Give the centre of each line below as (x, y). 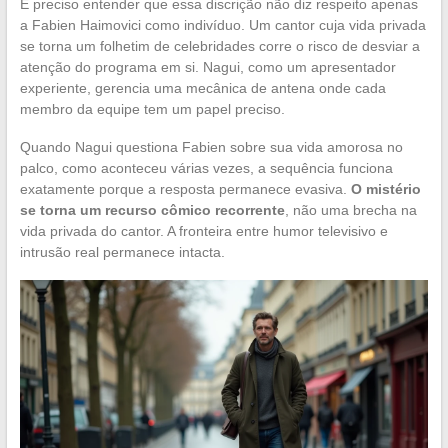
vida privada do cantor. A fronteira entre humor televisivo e (203, 231)
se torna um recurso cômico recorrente (152, 210)
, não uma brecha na (350, 210)
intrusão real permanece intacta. (122, 252)
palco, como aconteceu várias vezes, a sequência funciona (206, 168)
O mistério (385, 189)
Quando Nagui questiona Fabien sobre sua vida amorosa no (211, 147)
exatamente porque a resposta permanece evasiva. (185, 189)
